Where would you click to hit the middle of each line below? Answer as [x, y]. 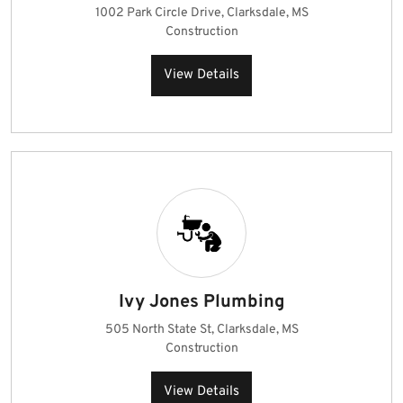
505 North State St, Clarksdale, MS [201, 330]
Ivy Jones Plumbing [201, 302]
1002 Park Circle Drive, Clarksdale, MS [201, 13]
